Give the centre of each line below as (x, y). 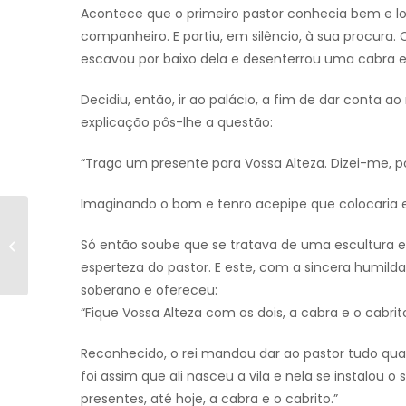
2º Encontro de (75, 236)
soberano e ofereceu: (149, 290)
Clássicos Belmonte (90, 255)
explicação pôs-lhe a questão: (177, 123)
